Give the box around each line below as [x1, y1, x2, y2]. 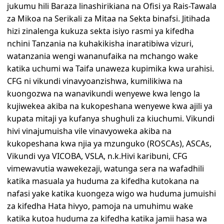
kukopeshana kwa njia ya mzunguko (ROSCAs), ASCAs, [7, 138, 212, 149]
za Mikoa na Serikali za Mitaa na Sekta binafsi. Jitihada [7, 13, 210, 24]
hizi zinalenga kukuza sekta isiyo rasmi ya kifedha [7, 25, 194, 37]
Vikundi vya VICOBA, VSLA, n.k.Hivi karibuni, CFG [7, 150, 188, 162]
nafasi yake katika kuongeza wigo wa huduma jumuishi [7, 188, 216, 199]
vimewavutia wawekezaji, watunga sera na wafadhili [7, 163, 204, 174]
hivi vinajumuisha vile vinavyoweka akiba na [7, 125, 172, 137]
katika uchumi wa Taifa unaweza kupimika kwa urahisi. [7, 63, 214, 74]
